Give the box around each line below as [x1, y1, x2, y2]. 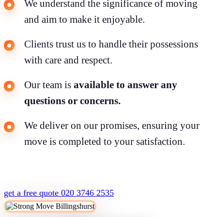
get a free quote [4, 187, 61, 198]
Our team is [24, 78, 74, 91]
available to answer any [74, 78, 177, 91]
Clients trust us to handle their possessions [24, 38, 198, 50]
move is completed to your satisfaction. [24, 135, 185, 147]
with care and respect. [24, 54, 112, 66]
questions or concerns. [24, 94, 121, 107]
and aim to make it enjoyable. [24, 13, 145, 25]
